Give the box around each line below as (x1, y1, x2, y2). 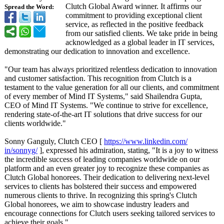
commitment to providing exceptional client (65, 11, 202, 19)
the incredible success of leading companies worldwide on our (4, 155, 200, 163)
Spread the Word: (4, 3, 54, 10)
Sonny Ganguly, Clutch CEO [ (4, 137, 104, 145)
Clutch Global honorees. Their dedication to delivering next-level (4, 173, 209, 181)
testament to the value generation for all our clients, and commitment (4, 83, 219, 91)
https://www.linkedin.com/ (104, 137, 187, 145)
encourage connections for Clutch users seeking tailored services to (4, 209, 215, 217)
